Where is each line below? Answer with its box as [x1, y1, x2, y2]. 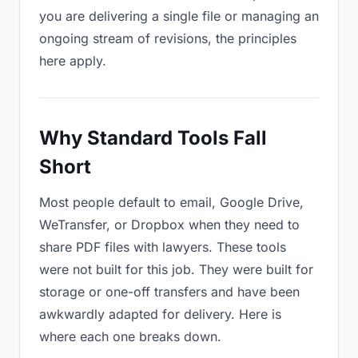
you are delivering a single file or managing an [39, 8, 319, 24]
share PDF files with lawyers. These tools [39, 239, 286, 255]
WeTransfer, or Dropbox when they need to [39, 217, 300, 233]
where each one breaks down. [39, 328, 221, 344]
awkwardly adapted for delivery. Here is [39, 306, 281, 322]
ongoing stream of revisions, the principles [39, 30, 296, 46]
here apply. [39, 53, 106, 69]
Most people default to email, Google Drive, [39, 194, 304, 210]
